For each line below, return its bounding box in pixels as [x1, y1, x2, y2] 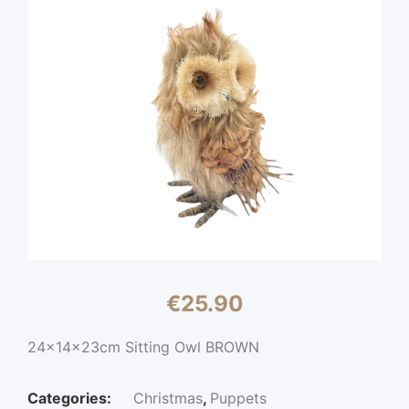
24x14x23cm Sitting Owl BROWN [27, 338, 259, 356]
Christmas [133, 389, 203, 407]
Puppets [210, 389, 267, 407]
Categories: [27, 389, 115, 407]
